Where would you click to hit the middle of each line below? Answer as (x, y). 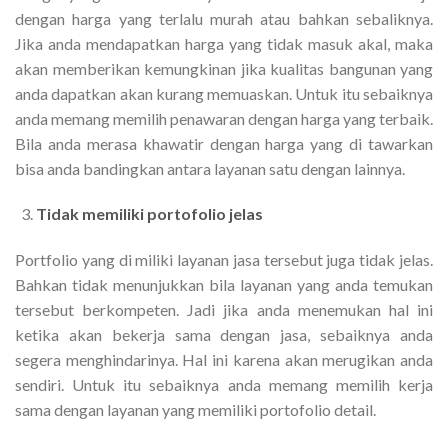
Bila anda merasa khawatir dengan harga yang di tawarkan (224, 143)
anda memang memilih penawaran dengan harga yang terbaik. (224, 118)
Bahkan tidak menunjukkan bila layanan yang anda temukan (224, 285)
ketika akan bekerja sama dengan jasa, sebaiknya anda (224, 335)
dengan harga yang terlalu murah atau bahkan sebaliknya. (224, 18)
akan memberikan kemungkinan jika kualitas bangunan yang (224, 68)
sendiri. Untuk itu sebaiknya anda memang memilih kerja (224, 385)
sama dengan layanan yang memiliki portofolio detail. (195, 410)
